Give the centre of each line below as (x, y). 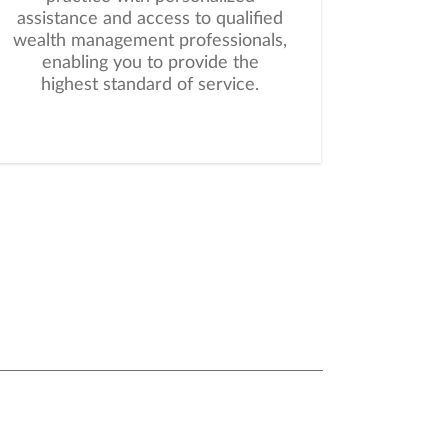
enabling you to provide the (150, 63)
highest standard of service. (150, 85)
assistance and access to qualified (150, 19)
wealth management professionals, (150, 41)
